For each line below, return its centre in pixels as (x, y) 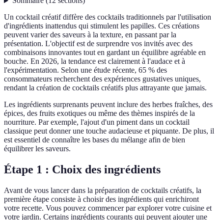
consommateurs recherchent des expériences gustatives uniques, (102, 79)
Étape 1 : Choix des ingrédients (82, 170)
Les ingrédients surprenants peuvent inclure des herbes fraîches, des (108, 105)
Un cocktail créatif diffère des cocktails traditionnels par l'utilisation (108, 17)
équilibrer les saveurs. (37, 149)
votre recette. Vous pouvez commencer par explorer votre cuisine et (108, 208)
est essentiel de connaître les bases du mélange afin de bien (95, 140)
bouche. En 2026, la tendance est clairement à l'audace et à (95, 61)
